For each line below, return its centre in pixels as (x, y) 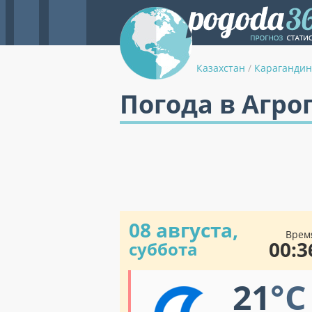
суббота (163, 249)
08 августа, (184, 230)
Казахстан (221, 68)
